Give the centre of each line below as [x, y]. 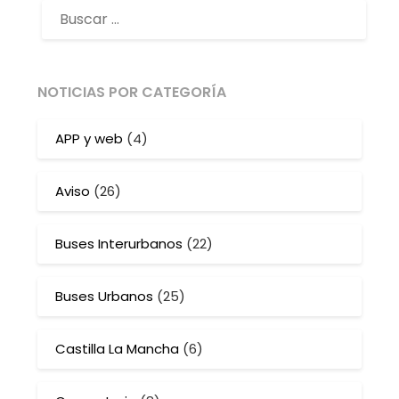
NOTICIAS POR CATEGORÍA [132, 92]
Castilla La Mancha [118, 349]
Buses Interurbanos [119, 244]
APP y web [90, 139]
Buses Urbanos [105, 297]
